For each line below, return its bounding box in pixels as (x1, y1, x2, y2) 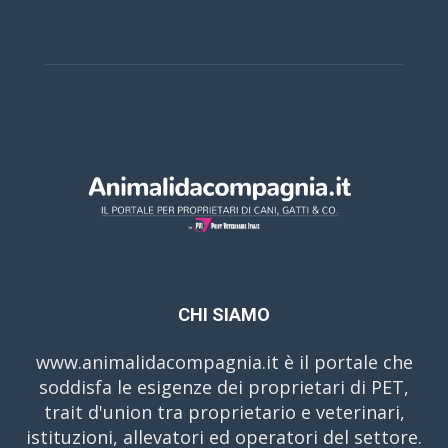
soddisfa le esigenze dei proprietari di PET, (39, 374, 409, 399)
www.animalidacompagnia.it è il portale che (35, 349, 413, 374)
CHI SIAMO (178, 303, 270, 325)
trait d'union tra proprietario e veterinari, (43, 399, 405, 424)
